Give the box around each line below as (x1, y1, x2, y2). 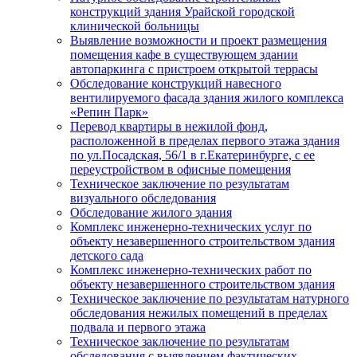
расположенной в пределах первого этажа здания (70, 134, 339, 148)
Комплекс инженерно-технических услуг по (70, 220, 312, 234)
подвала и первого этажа (70, 320, 206, 335)
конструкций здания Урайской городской (70, 5, 295, 19)
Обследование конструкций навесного (70, 76, 281, 91)
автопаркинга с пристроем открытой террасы (70, 62, 318, 76)
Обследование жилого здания (70, 206, 232, 220)
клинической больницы (70, 19, 199, 33)
